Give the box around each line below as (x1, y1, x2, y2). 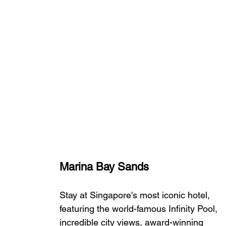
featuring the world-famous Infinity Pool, (60, 203, 220, 214)
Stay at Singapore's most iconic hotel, (60, 190, 212, 201)
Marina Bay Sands (60, 160, 149, 174)
